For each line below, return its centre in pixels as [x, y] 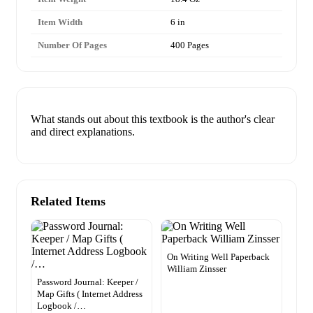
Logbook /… [61, 306]
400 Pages [190, 45]
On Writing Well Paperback [218, 257]
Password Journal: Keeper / [88, 282]
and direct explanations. [83, 132]
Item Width [60, 22]
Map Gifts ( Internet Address [90, 294]
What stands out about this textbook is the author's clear [153, 119]
